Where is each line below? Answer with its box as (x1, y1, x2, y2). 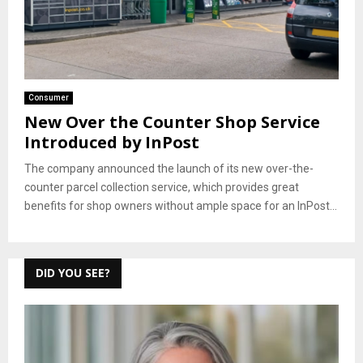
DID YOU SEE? (36, 264, 110, 280)
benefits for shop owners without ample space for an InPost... (24, 199, 337, 212)
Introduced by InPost (24, 130, 199, 153)
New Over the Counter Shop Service (24, 110, 320, 133)
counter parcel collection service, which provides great (24, 180, 299, 194)
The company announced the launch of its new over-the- (24, 161, 314, 175)
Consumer (28, 92, 69, 102)
